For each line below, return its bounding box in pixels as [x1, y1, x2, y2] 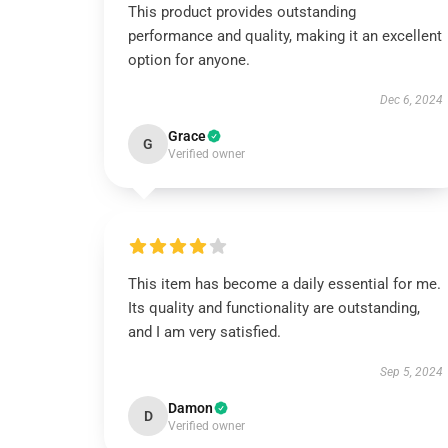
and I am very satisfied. [128, 323, 281, 341]
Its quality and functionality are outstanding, [128, 299, 420, 317]
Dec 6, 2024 [379, 93, 443, 107]
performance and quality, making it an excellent [128, 27, 442, 45]
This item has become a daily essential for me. [128, 275, 441, 293]
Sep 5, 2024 [379, 365, 443, 379]
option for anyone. [128, 51, 250, 69]
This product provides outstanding [128, 3, 356, 21]
